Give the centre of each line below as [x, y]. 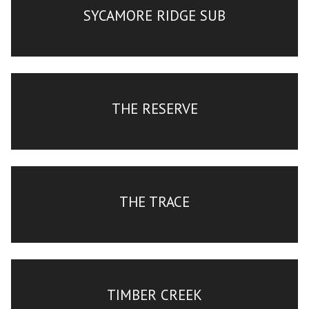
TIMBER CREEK [154, 295]
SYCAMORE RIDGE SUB [154, 15]
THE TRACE [154, 201]
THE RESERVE [154, 108]
